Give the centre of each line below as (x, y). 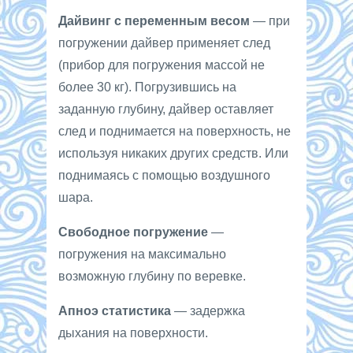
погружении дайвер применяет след (164, 43)
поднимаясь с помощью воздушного (164, 175)
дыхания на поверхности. (133, 333)
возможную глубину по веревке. (152, 276)
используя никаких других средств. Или (173, 153)
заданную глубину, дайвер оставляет (166, 109)
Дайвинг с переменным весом (154, 20)
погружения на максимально (142, 254)
